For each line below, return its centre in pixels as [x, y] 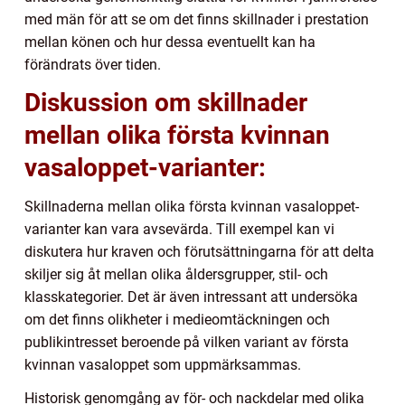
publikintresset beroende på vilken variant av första [187, 342]
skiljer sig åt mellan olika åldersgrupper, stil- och [176, 274]
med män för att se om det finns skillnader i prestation [197, 19]
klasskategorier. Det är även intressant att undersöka [191, 297]
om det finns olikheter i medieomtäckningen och [177, 319]
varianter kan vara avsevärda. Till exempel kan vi [179, 229]
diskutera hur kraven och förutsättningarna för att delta [199, 251]
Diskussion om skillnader [166, 102]
